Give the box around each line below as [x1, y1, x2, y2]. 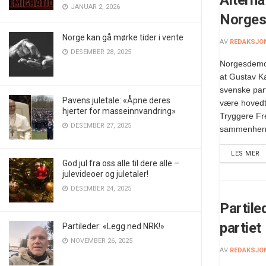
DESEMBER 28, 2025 [69, 48, 131, 56]
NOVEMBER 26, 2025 [69, 237, 132, 245]
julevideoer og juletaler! [62, 169, 148, 179]
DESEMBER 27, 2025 [69, 122, 131, 129]
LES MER [231, 149, 260, 157]
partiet [220, 219, 261, 236]
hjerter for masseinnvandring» [62, 106, 176, 116]
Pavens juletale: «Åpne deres [62, 96, 170, 105]
